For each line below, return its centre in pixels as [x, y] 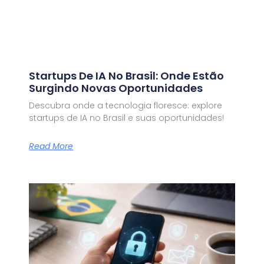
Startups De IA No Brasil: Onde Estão [127, 76]
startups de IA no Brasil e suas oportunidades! [127, 118]
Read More [51, 146]
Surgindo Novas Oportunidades [116, 88]
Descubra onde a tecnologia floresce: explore [126, 106]
